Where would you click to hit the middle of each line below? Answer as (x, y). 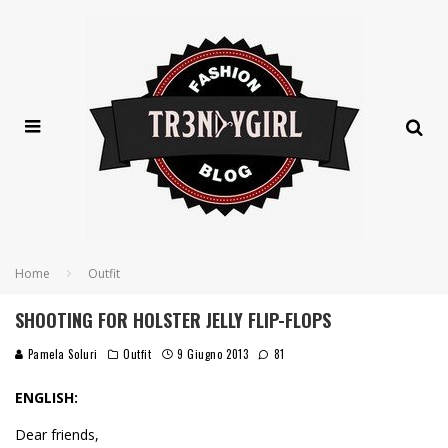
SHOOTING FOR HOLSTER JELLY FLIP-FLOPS (173, 320)
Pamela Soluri (61, 354)
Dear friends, (57, 434)
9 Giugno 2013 (213, 354)
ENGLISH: (46, 397)
